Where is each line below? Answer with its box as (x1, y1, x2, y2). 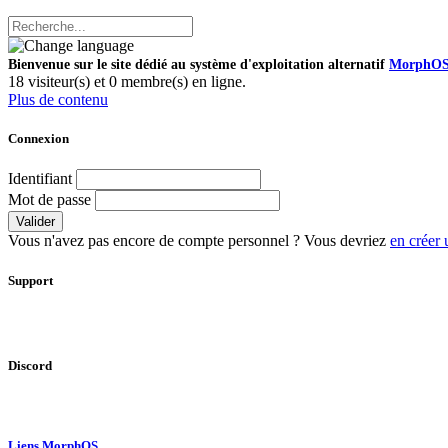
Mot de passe (8, 191, 91, 209)
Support (8, 272, 53, 288)
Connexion (8, 131, 69, 147)
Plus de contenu (8, 91, 108, 108)
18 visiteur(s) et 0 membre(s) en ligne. (8, 73, 246, 90)
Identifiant (8, 170, 72, 188)
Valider (16, 214, 55, 230)
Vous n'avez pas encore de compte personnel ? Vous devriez (8, 232, 390, 250)
